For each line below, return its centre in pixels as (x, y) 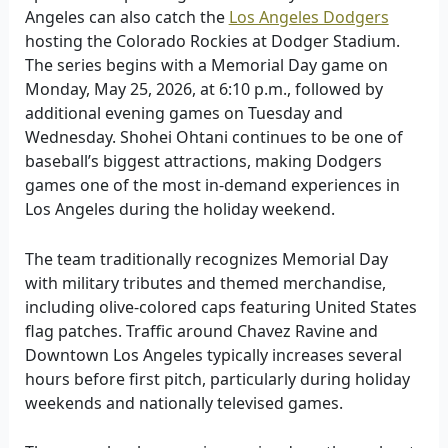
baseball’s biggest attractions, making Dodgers (203, 161)
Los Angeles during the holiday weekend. (179, 209)
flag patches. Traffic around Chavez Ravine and (201, 330)
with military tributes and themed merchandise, (205, 282)
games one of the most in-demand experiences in (212, 185)
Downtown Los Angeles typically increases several (213, 354)
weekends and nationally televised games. (183, 402)
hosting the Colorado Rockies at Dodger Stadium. (212, 41)
